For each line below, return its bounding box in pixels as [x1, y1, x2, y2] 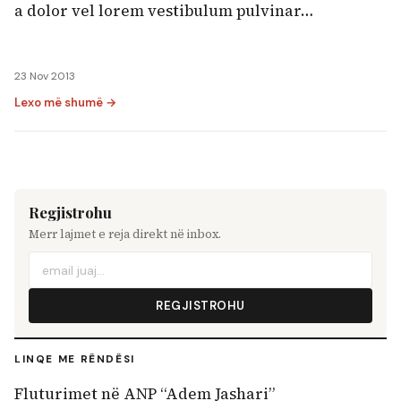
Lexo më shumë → [14, 94, 116, 110]
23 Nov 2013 [14, 68, 75, 83]
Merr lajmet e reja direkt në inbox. [29, 225, 221, 242]
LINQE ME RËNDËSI [14, 353, 135, 367]
